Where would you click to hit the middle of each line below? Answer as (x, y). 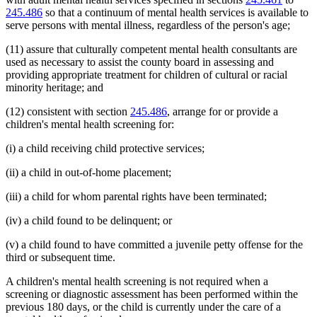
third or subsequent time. (60, 258)
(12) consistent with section (68, 112)
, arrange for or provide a (223, 112)
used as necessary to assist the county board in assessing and (140, 62)
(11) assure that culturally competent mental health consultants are (151, 50)
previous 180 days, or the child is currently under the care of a (143, 307)
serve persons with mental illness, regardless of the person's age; (148, 25)
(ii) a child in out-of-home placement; (88, 173)
